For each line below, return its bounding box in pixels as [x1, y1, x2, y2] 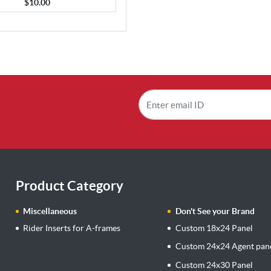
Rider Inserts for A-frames [23, 223, 121, 233]
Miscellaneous [23, 206, 77, 217]
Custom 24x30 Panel [175, 260, 253, 270]
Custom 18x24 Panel [175, 223, 253, 233]
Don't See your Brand [175, 206, 255, 217]
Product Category [15, 178, 123, 194]
